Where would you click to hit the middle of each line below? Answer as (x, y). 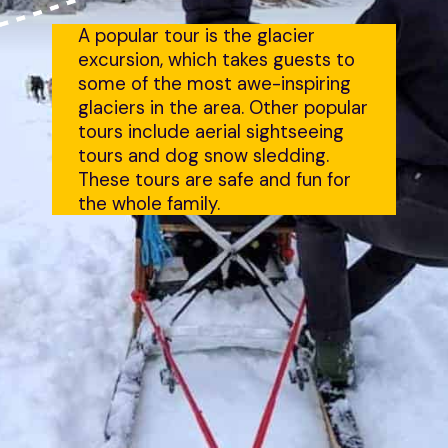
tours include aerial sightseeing (211, 131)
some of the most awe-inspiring (215, 83)
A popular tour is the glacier (197, 35)
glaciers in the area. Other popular (223, 107)
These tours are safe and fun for (215, 179)
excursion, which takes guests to (217, 59)
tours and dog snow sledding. (204, 155)
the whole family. (149, 203)
